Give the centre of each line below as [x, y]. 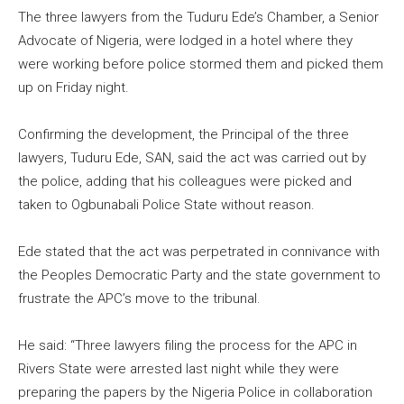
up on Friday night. [73, 87]
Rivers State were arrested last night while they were [179, 368]
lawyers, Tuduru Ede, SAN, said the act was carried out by [192, 157]
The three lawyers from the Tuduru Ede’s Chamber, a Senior [198, 17]
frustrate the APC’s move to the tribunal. [139, 298]
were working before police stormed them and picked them [201, 64]
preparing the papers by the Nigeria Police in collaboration [195, 392]
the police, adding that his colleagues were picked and [185, 181]
